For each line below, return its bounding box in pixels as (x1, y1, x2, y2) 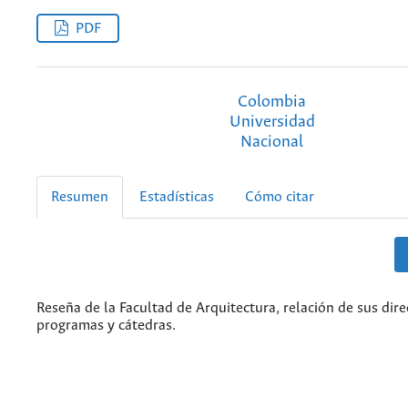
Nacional (240, 132, 303, 151)
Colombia (238, 92, 306, 111)
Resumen (51, 189, 108, 205)
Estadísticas (139, 189, 214, 205)
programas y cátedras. (36, 317, 176, 333)
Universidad (229, 112, 315, 131)
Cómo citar (245, 189, 314, 205)
